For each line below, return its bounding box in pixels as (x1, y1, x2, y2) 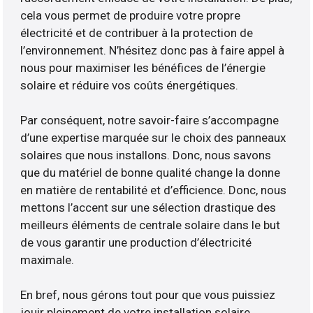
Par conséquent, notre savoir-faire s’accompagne (20, 113, 279, 128)
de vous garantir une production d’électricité (20, 235, 252, 250)
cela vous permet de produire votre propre (20, 8, 241, 23)
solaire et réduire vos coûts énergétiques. (20, 78, 239, 93)
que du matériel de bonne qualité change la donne (20, 166, 281, 180)
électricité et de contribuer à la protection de (20, 26, 254, 41)
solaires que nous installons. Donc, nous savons (20, 148, 272, 163)
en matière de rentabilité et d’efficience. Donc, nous (20, 183, 287, 198)
